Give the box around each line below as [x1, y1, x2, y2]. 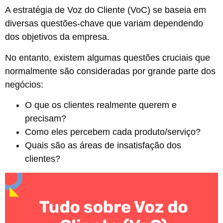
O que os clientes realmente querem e [25, 100, 177, 111]
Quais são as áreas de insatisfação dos [25, 140, 181, 151]
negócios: [5, 79, 43, 90]
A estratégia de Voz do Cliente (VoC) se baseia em [5, 5, 206, 15]
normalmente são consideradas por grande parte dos [5, 66, 216, 76]
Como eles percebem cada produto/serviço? [25, 127, 201, 137]
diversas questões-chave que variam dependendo [5, 18, 203, 29]
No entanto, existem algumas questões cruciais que [5, 52, 210, 63]
